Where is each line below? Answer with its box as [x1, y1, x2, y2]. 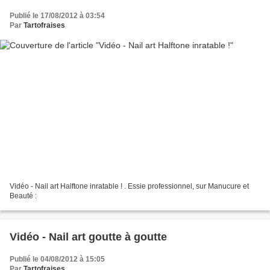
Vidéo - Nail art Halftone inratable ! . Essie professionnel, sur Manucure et [10, 182, 249, 191]
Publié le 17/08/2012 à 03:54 [10, 11, 105, 20]
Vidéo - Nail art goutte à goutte [10, 231, 167, 243]
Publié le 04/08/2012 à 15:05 [10, 255, 105, 264]
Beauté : [10, 192, 37, 201]
